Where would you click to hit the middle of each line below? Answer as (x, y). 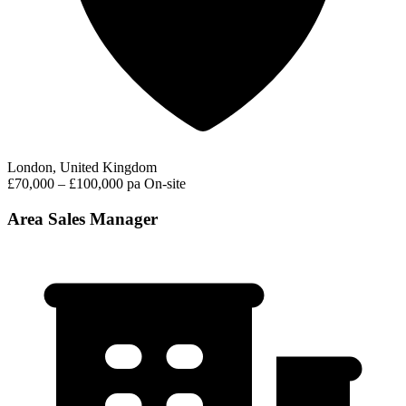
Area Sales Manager (82, 218)
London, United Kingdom (82, 168)
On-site (165, 184)
